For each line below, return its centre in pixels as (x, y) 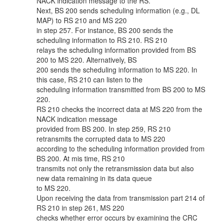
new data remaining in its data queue (94, 178)
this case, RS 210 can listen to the (90, 79)
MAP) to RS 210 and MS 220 (82, 20)
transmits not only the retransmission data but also (115, 168)
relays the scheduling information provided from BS (116, 50)
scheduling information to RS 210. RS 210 (102, 40)
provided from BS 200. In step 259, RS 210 (104, 129)
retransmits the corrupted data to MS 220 (101, 139)
